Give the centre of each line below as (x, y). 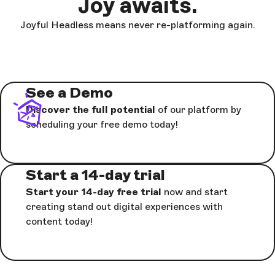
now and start (195, 192)
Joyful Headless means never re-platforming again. (137, 25)
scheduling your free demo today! (102, 124)
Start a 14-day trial (95, 174)
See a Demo (69, 92)
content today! (59, 221)
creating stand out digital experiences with (124, 206)
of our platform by (199, 109)
